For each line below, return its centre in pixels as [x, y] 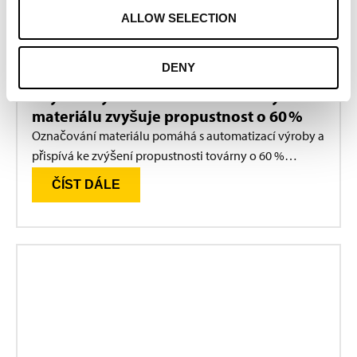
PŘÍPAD [53, 79]
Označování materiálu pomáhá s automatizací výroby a [178, 136]
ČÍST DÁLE [86, 185]
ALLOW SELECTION [178, 18]
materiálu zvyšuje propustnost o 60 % [167, 116]
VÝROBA [71, 60]
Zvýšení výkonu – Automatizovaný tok [169, 96]
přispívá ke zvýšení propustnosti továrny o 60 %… [165, 156]
